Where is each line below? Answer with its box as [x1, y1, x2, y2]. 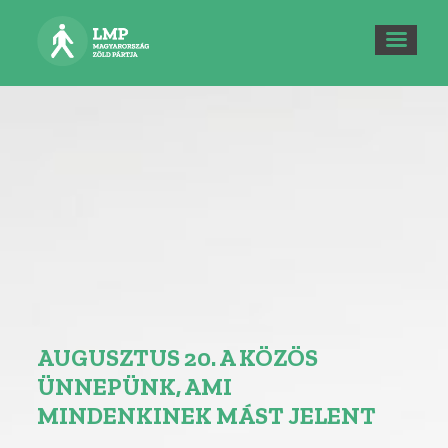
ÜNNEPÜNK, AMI [37, 371, 233, 401]
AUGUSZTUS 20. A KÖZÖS [37, 342, 319, 372]
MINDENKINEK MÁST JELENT [37, 400, 377, 430]
